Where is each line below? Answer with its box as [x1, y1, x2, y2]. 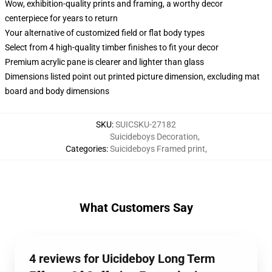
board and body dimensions [5, 86, 109, 96]
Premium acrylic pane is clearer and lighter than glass [5, 57, 204, 67]
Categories [65, 144, 106, 154]
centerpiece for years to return [5, 13, 118, 23]
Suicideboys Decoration [109, 132, 198, 141]
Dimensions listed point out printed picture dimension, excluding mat [5, 72, 260, 81]
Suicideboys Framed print [109, 144, 205, 154]
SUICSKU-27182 [115, 120, 176, 129]
